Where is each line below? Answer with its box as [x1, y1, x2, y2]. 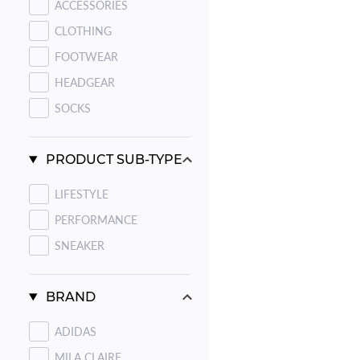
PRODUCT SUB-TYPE [42, 152, 182, 167]
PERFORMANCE [55, 212, 137, 227]
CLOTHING [55, 23, 112, 38]
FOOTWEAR [55, 49, 118, 63]
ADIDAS [55, 324, 96, 338]
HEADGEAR [55, 75, 115, 89]
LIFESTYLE [55, 186, 108, 201]
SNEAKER [55, 238, 104, 252]
